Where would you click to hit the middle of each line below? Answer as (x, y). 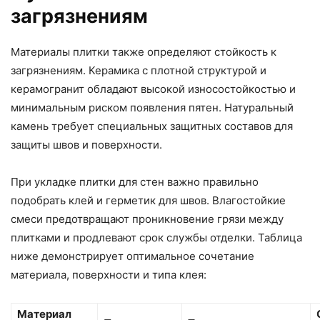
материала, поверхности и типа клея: (109, 275)
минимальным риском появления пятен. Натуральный (152, 108)
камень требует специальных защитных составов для (152, 126)
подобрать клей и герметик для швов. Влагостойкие (148, 201)
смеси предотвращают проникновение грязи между (147, 219)
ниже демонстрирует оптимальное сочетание (132, 256)
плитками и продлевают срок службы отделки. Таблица (156, 238)
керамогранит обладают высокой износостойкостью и (153, 89)
